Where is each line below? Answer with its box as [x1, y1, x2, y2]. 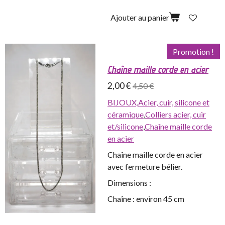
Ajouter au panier [110, 12, 169, 22]
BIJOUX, [107, 97, 138, 107]
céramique [107, 109, 144, 120]
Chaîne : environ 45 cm [107, 194, 186, 204]
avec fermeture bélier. [107, 162, 182, 172]
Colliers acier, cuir [145, 109, 206, 120]
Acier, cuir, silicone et [138, 97, 209, 107]
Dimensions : [107, 178, 151, 188]
